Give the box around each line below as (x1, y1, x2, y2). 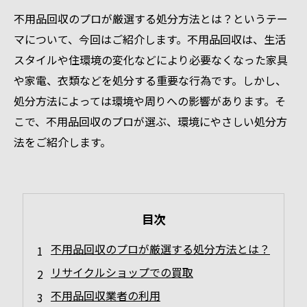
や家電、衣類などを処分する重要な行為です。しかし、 (14, 72, 286, 88)
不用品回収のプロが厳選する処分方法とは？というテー (14, 10, 288, 27)
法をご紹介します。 (14, 134, 111, 150)
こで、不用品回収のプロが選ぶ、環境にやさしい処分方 (14, 113, 287, 130)
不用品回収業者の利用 (51, 287, 160, 304)
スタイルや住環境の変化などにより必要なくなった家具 (14, 51, 288, 68)
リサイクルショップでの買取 (51, 264, 193, 280)
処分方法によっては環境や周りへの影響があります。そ (14, 93, 286, 109)
